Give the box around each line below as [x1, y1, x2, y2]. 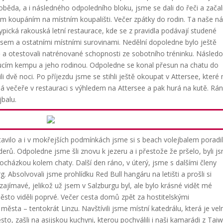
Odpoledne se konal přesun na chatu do [90, 60, 219, 70]
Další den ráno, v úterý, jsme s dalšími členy [76, 157, 217, 167]
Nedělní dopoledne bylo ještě [122, 37, 217, 47]
